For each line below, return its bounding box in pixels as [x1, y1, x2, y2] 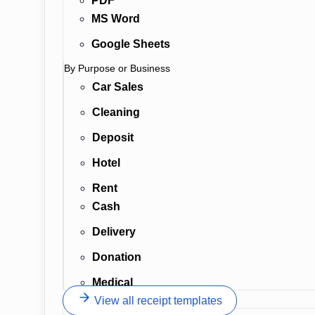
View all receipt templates [94, 295, 222, 307]
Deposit [92, 131, 134, 143]
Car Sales [92, 81, 143, 93]
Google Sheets [91, 38, 170, 50]
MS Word [91, 13, 140, 25]
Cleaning [92, 106, 140, 118]
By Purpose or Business [64, 63, 170, 74]
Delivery [92, 226, 136, 238]
